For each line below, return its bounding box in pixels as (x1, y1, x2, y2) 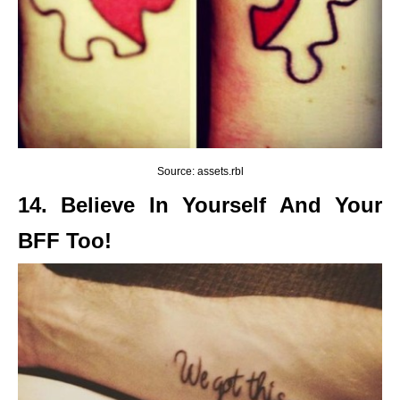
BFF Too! (18, 228, 112, 253)
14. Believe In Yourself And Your (18, 192, 382, 217)
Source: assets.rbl (156, 164, 244, 178)
